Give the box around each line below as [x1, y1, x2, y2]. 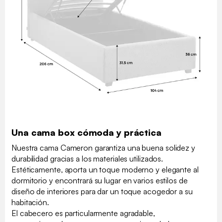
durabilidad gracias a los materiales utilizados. [11, 153, 164, 164]
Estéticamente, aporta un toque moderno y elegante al [11, 164, 199, 174]
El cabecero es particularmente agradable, [11, 208, 155, 218]
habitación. [11, 197, 49, 207]
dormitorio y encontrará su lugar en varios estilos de [11, 175, 188, 185]
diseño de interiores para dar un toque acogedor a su [11, 186, 193, 196]
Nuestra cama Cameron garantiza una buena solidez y [11, 142, 195, 153]
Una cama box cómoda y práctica [11, 126, 162, 138]
